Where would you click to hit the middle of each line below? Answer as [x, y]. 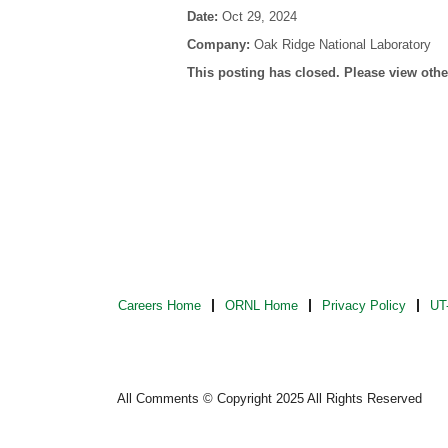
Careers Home [159, 305]
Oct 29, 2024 [259, 16]
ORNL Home [261, 305]
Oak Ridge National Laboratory [342, 44]
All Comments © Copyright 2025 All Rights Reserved [269, 398]
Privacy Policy [364, 305]
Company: [220, 44]
